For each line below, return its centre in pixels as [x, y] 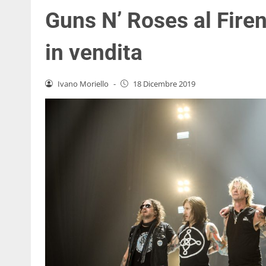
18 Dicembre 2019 [164, 83]
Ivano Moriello [83, 83]
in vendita [94, 52]
